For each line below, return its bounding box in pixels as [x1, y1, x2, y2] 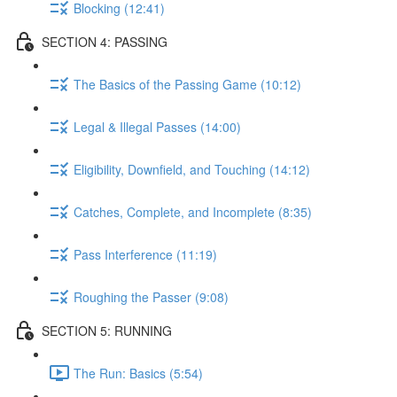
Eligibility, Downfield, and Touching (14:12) [74, 160, 310, 178]
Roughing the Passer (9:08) [74, 287, 229, 306]
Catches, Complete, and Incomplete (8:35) [74, 202, 312, 221]
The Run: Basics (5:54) [74, 363, 203, 382]
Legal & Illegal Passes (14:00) [74, 117, 241, 136]
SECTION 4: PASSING [42, 32, 167, 51]
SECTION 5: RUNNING [42, 321, 172, 339]
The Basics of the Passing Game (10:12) [74, 74, 301, 93]
